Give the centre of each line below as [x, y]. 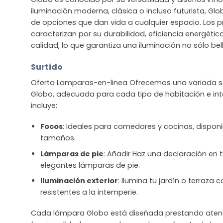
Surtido [47, 67]
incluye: [44, 106]
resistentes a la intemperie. [89, 192]
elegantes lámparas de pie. [90, 165]
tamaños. [58, 138]
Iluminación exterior [79, 181]
